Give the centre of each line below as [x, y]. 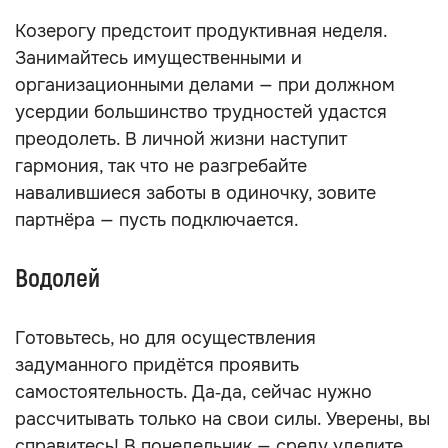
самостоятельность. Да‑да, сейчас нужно [193, 392]
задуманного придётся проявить [157, 365]
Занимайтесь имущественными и [158, 58]
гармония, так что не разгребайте [161, 166]
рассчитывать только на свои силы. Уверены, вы [222, 419]
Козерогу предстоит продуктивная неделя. [201, 31]
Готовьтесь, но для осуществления [165, 338]
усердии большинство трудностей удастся [201, 112]
